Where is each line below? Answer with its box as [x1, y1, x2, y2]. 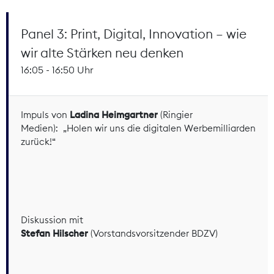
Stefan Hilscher [21, 227, 88, 239]
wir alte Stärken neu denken [21, 44, 183, 61]
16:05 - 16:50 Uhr [21, 63, 94, 76]
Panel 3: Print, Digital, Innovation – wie [21, 25, 246, 42]
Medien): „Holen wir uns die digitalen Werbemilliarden [21, 122, 256, 134]
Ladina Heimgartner [70, 108, 158, 120]
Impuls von [21, 108, 70, 120]
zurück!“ [21, 135, 56, 147]
